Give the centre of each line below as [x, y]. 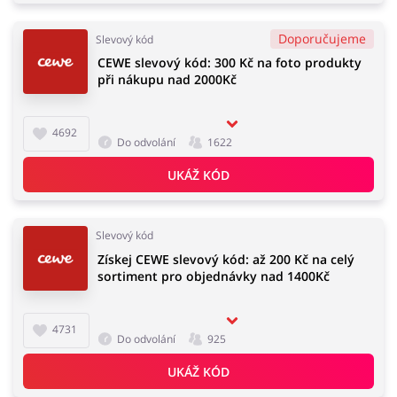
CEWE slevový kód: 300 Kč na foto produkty [230, 62]
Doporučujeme [322, 39]
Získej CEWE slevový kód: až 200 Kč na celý [226, 259]
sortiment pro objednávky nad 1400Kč [214, 276]
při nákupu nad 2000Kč [167, 79]
